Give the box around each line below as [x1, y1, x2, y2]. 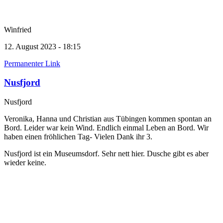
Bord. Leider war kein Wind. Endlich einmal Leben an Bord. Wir [4, 123, 209, 132]
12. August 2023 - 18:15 [4, 42, 81, 51]
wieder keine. [4, 158, 46, 167]
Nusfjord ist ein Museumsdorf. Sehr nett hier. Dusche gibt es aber [4, 149, 209, 158]
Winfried [4, 25, 31, 34]
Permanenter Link [4, 59, 60, 68]
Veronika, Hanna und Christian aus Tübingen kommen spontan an [4, 114, 212, 123]
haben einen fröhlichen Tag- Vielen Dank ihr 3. [4, 132, 152, 141]
